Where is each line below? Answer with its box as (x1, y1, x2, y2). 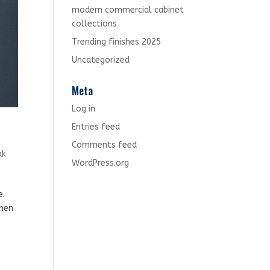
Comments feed (72, 140, 137, 150)
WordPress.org (72, 158, 130, 168)
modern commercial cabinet (72, 5, 184, 15)
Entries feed (72, 122, 121, 132)
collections (72, 19, 118, 29)
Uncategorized (72, 55, 130, 65)
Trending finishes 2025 (72, 37, 162, 47)
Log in (72, 104, 96, 114)
